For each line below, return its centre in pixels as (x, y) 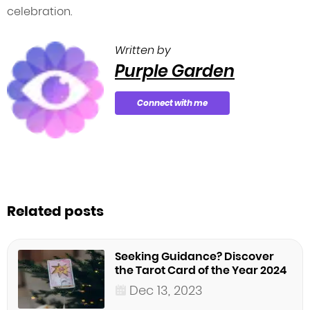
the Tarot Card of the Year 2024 (201, 271)
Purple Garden (175, 71)
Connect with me (172, 103)
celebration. (39, 12)
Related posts (55, 211)
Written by (143, 51)
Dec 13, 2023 (166, 291)
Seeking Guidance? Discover (194, 257)
